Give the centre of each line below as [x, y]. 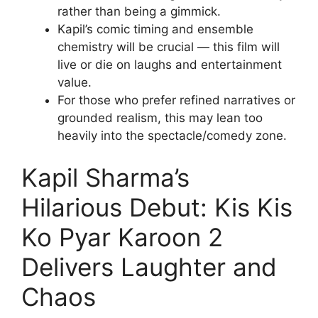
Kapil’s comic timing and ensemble [155, 29]
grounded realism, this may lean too [160, 117]
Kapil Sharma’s [105, 178]
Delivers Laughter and [149, 267]
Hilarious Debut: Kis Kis [157, 208]
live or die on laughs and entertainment [170, 64]
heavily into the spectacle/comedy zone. [172, 135]
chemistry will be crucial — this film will [169, 46]
